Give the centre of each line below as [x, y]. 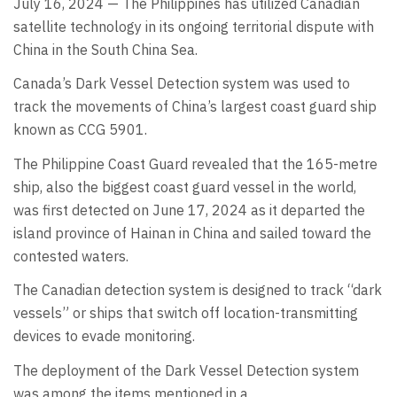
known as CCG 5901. [80, 130]
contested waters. [73, 256]
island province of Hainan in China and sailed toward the [192, 233]
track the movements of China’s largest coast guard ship [195, 107]
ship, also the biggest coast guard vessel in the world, [185, 187]
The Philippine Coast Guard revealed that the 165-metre [195, 163]
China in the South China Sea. [105, 49]
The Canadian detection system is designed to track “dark [198, 290]
